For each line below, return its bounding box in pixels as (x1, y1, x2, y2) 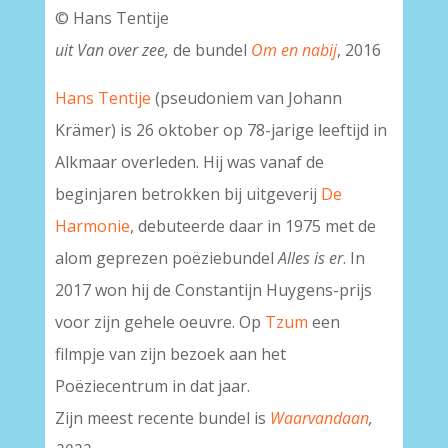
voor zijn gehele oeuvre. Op (54, 311, 265, 333)
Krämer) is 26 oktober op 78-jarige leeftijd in (54, 119, 387, 141)
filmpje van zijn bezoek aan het (54, 343, 286, 365)
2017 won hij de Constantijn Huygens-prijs (54, 279, 372, 301)
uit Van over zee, (54, 39, 173, 61)
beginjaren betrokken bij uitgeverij (54, 183, 321, 205)
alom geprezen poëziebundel (54, 247, 278, 269)
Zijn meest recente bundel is (54, 407, 270, 429)
